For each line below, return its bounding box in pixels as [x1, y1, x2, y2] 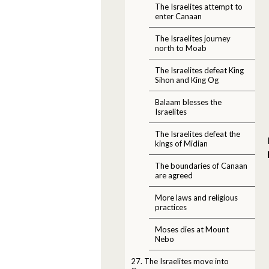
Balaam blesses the [155, 97, 222, 107]
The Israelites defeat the [155, 128, 240, 139]
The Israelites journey [155, 33, 231, 43]
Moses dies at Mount [155, 224, 229, 234]
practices [155, 202, 187, 212]
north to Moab [155, 43, 207, 53]
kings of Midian [155, 138, 208, 148]
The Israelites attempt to [155, 1, 243, 11]
